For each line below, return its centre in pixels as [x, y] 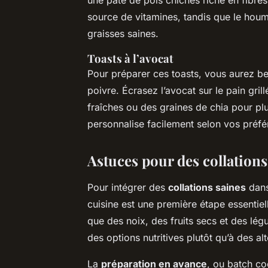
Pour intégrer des [128, 187]
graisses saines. [123, 33]
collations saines [207, 187]
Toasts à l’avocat [130, 58]
